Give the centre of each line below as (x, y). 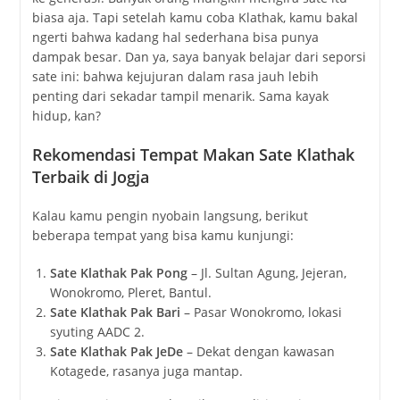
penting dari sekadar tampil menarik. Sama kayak (180, 96)
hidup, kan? (66, 116)
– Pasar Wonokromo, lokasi (261, 312)
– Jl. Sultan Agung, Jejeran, (267, 273)
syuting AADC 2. (97, 332)
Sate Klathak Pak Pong (118, 273)
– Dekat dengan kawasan (258, 352)
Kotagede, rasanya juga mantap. (146, 371)
